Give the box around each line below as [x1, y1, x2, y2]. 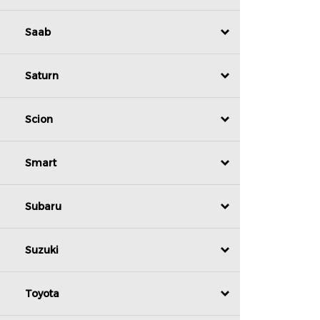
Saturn [25, 69, 59, 83]
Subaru [25, 200, 61, 214]
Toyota [25, 287, 59, 301]
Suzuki [25, 244, 59, 257]
